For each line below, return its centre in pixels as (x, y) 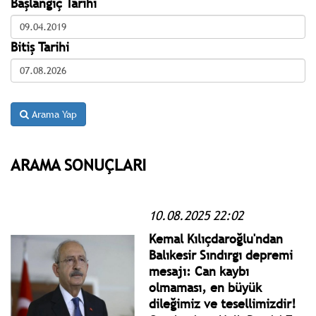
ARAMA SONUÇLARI (78, 165)
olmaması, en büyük (206, 287)
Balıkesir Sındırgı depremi (221, 255)
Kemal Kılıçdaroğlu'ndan (216, 238)
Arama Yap (53, 114)
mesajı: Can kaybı (199, 271)
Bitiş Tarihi (40, 47)
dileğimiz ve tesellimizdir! (223, 303)
